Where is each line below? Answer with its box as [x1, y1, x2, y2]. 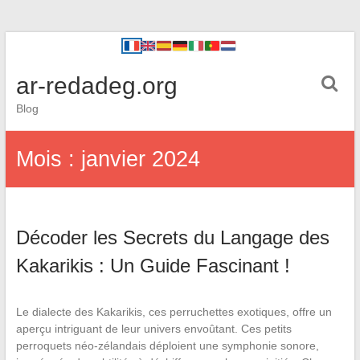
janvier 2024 [80, 147, 200, 171]
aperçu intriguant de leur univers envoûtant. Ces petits [15, 322, 292, 335]
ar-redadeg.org [15, 72, 178, 99]
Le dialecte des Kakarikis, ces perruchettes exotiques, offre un [15, 305, 332, 318]
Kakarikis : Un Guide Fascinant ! [15, 255, 290, 276]
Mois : [15, 147, 81, 171]
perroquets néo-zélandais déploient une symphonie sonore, [15, 339, 319, 352]
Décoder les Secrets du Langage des [15, 227, 329, 248]
